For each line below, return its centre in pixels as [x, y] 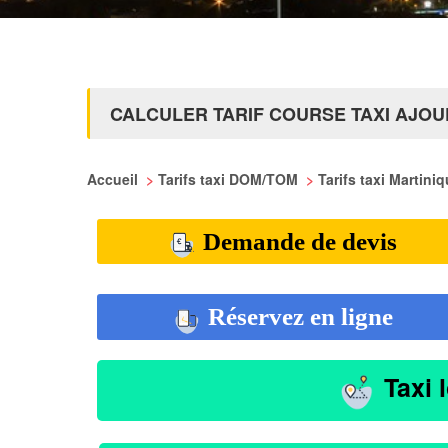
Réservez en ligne [297, 317]
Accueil [114, 179]
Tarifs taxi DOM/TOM [230, 179]
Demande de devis [297, 241]
